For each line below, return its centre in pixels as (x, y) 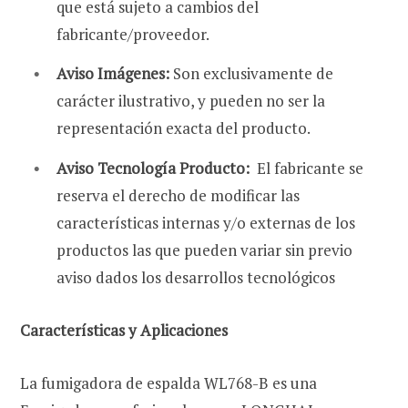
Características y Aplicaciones (124, 330)
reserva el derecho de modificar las (178, 195)
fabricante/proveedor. (133, 34)
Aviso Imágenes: (115, 74)
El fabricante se (310, 168)
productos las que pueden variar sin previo (204, 250)
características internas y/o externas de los (206, 222)
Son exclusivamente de (253, 74)
